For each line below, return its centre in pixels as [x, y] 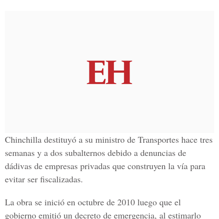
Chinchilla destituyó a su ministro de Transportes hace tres [109, 139]
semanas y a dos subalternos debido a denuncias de [96, 153]
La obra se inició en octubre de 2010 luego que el [93, 202]
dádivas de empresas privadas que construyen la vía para [105, 166]
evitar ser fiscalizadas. [44, 179]
